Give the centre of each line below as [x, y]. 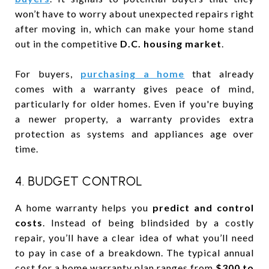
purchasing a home [132, 73]
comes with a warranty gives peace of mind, [134, 88]
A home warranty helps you [84, 207]
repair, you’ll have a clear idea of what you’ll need [134, 237]
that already [219, 73]
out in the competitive [68, 43]
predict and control [203, 207]
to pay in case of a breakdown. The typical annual [134, 252]
